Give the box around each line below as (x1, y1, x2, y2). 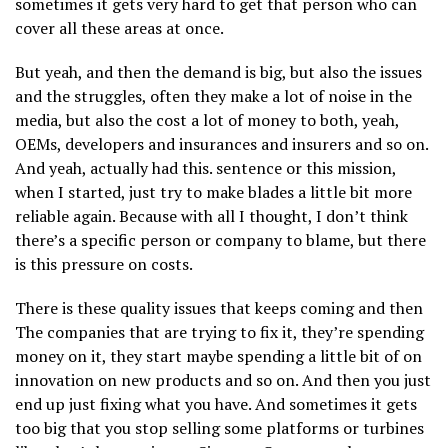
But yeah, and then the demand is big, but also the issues (15, 60, 422, 83)
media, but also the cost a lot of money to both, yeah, (15, 108, 399, 131)
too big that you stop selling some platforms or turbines (15, 416, 424, 439)
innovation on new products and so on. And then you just (15, 368, 431, 391)
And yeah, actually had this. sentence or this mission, (15, 156, 396, 179)
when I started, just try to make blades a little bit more (15, 180, 412, 203)
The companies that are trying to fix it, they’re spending (15, 320, 424, 343)
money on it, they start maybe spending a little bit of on (15, 344, 422, 367)
